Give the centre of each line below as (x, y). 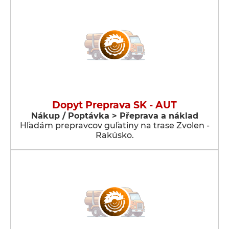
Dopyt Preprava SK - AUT (114, 105)
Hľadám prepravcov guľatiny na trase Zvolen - (114, 125)
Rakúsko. (114, 135)
